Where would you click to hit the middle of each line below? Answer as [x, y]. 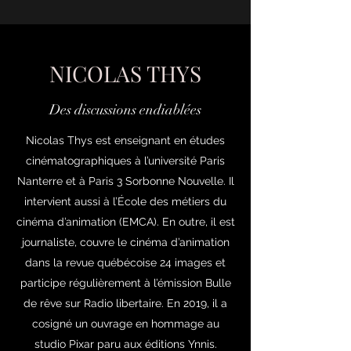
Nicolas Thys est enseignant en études [125, 140]
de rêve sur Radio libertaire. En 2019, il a [125, 303]
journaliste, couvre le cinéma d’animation [125, 242]
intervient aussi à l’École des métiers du [125, 201]
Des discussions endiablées [125, 110]
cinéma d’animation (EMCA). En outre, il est [125, 222]
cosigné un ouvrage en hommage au [125, 324]
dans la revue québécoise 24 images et [125, 262]
